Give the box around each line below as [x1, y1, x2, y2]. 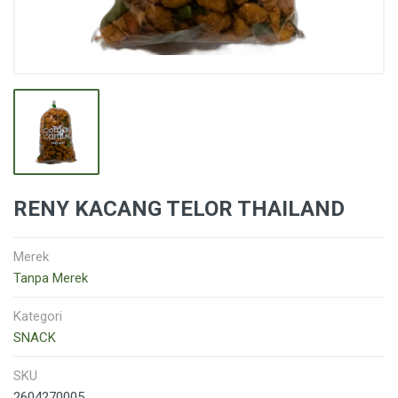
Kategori [13, 308, 62, 324]
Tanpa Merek [13, 270, 88, 286]
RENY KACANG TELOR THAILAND [13, 196, 345, 221]
